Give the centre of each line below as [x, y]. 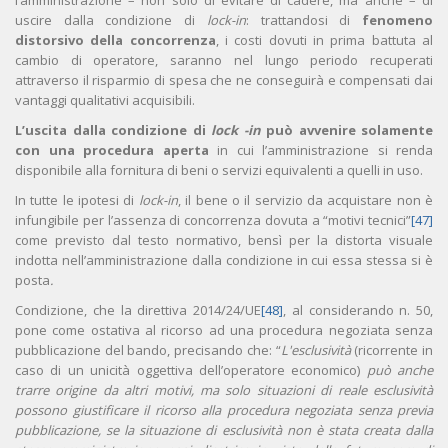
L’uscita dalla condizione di [113, 130]
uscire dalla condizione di [111, 20]
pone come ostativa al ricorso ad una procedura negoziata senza [224, 330]
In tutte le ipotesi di [77, 200]
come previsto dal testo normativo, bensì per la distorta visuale [224, 240]
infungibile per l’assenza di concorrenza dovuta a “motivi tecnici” [213, 220]
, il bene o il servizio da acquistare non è [305, 200]
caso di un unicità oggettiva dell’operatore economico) [191, 370]
